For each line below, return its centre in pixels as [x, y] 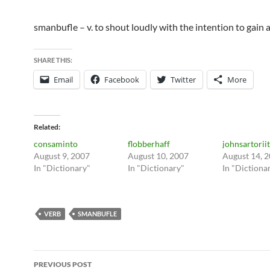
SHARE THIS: [53, 60]
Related [46, 127]
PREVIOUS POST [63, 264]
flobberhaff [149, 144]
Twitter [183, 80]
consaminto [56, 144]
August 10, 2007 [159, 156]
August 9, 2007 [62, 156]
